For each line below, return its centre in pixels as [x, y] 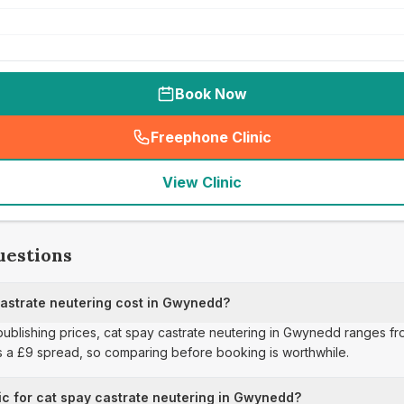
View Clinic [202, 182]
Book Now [211, 94]
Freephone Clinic [211, 137]
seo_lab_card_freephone [296, 147]
